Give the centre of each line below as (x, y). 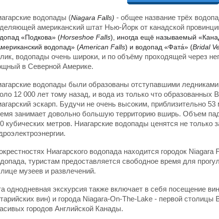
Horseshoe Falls (85, 37)
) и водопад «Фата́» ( (159, 47)
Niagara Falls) (94, 18)
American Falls (102, 47)
